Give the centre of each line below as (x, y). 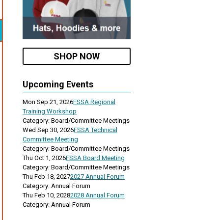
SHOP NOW (77, 56)
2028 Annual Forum (97, 195)
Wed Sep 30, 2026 (48, 130)
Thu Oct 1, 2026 (44, 158)
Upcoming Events (58, 84)
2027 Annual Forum (97, 176)
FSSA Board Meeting (95, 158)
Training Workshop (50, 111)
